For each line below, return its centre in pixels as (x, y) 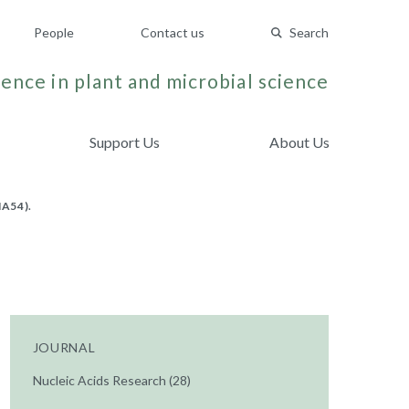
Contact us (173, 32)
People (54, 32)
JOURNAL (64, 347)
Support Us (125, 142)
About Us (299, 142)
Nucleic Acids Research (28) (111, 380)
